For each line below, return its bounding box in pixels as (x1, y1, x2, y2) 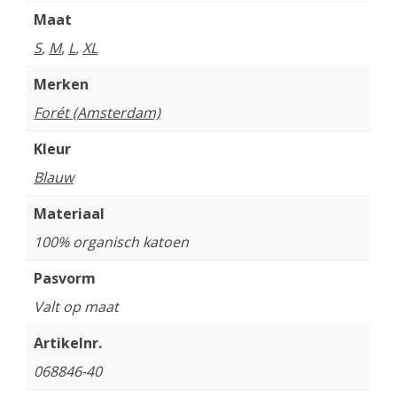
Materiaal (34, 204, 105, 223)
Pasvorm (34, 269, 96, 288)
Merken (34, 74, 89, 94)
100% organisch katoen (34, 232, 189, 252)
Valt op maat (34, 297, 119, 316)
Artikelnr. (34, 333, 102, 353)
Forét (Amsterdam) (34, 103, 160, 122)
